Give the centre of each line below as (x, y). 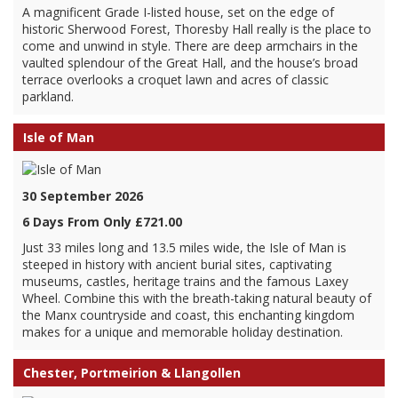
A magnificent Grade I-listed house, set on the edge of (178, 12)
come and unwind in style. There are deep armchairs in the (190, 46)
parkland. (48, 96)
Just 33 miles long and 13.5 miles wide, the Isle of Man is (184, 247)
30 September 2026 (83, 196)
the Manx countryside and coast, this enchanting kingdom (188, 315)
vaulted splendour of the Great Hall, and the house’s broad (190, 63)
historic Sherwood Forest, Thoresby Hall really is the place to (197, 29)
